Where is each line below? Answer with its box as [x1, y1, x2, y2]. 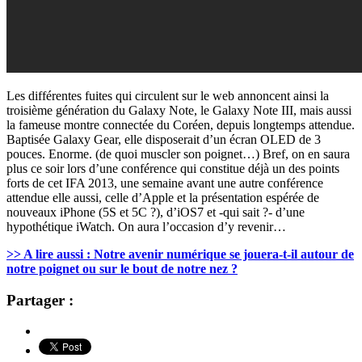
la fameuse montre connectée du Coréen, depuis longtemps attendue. [6, 117, 355, 132]
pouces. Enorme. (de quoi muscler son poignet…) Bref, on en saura [6, 146, 350, 161]
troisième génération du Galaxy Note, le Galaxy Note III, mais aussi [6, 103, 351, 117]
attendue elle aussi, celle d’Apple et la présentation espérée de [6, 190, 319, 204]
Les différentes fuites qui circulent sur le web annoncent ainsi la [6, 88, 329, 103]
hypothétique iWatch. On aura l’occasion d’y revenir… [6, 219, 286, 234]
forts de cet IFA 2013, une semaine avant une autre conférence [6, 175, 323, 190]
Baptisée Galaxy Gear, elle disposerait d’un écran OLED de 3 [6, 132, 321, 146]
